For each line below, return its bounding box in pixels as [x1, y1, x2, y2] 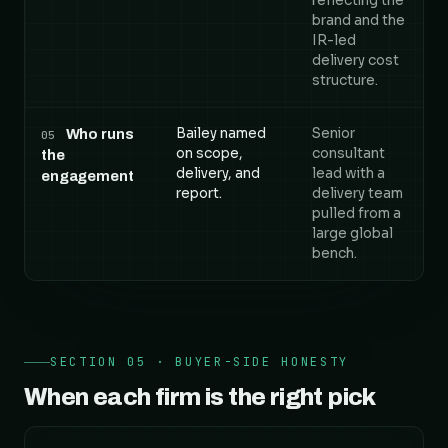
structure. [312, 72, 378, 89]
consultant [312, 145, 385, 162]
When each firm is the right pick [24, 384, 376, 410]
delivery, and [176, 165, 260, 182]
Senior [312, 125, 355, 142]
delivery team [312, 185, 403, 202]
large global [312, 225, 393, 242]
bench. [312, 245, 357, 262]
